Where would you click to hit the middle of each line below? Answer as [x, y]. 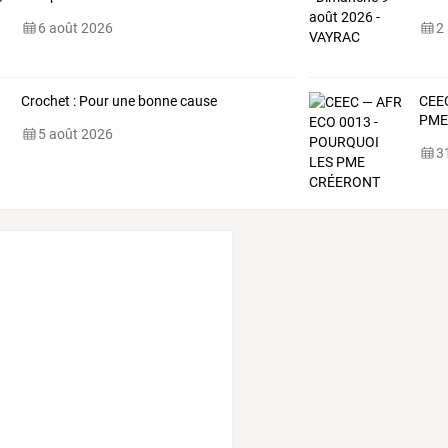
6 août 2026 [75, 27]
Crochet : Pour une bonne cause [118, 101]
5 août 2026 [75, 134]
